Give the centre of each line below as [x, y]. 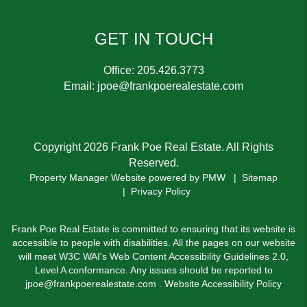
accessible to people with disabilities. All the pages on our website [153, 243]
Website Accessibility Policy [223, 284]
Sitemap [260, 177]
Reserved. [153, 163]
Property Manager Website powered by [116, 177]
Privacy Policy [160, 191]
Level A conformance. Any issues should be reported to [153, 270]
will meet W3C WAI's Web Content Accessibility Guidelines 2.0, [153, 256]
